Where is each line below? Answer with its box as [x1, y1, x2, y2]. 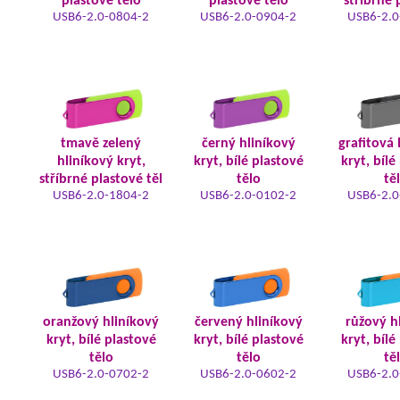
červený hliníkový [194, 315, 303, 329]
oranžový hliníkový [43, 315, 159, 329]
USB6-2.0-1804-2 [53, 189, 149, 203]
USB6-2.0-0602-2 [200, 368, 296, 381]
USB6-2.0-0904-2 [200, 11, 296, 24]
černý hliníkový [201, 137, 296, 151]
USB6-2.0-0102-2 [200, 189, 296, 203]
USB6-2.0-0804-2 [53, 11, 149, 24]
